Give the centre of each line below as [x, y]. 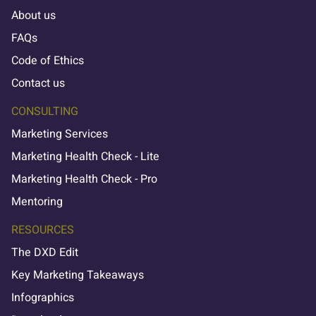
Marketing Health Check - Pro [84, 179]
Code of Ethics [48, 61]
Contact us [38, 83]
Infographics [43, 298]
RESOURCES [43, 230]
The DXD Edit [45, 253]
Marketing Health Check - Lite [85, 157]
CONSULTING [45, 111]
